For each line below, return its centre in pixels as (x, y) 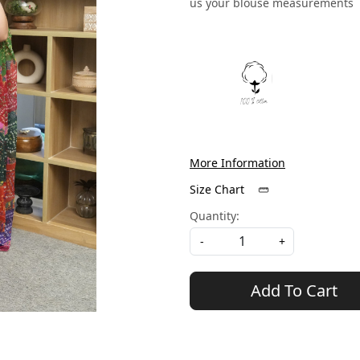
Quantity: (215, 215)
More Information (237, 162)
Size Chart (219, 189)
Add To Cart (295, 290)
